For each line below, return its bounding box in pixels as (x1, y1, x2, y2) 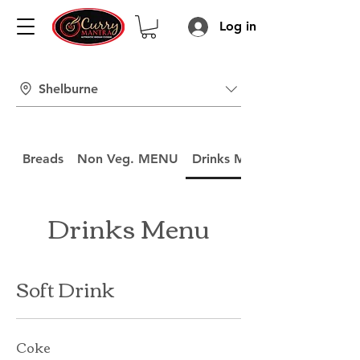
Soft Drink (16, 270, 115, 306)
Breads (22, 150, 64, 166)
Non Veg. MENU (77, 150, 179, 166)
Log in (219, 18, 257, 34)
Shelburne (39, 81, 98, 97)
